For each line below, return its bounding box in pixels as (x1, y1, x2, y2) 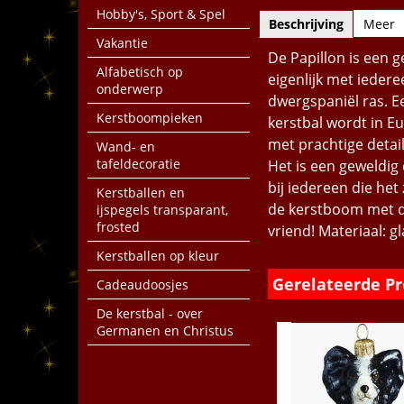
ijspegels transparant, (96, 201, 228, 218)
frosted (96, 218, 140, 235)
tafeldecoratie (96, 155, 180, 172)
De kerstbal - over (96, 305, 203, 322)
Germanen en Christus (96, 322, 234, 339)
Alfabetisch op (96, 63, 183, 80)
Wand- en (96, 138, 155, 155)
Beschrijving (269, 15, 344, 32)
